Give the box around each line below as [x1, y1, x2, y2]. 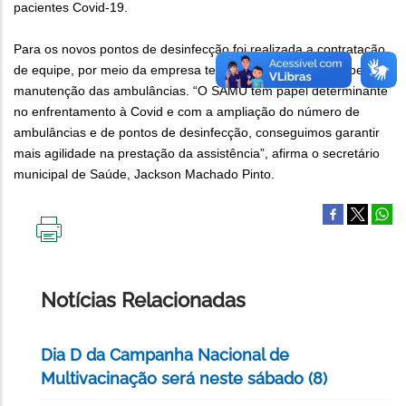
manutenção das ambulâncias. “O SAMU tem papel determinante [14, 83, 388, 99]
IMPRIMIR [49, 242, 103, 257]
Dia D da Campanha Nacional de [41, 345, 289, 365]
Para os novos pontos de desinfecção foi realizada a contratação [14, 42, 385, 57]
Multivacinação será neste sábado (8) [41, 369, 327, 389]
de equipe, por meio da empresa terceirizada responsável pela [14, 63, 373, 78]
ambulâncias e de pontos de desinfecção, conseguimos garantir [14, 125, 380, 140]
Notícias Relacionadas [41, 288, 246, 313]
